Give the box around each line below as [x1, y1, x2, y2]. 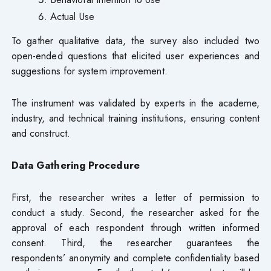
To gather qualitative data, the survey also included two [11, 33, 260, 48]
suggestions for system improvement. [11, 64, 168, 79]
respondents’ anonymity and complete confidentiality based [11, 250, 260, 266]
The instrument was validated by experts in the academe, [11, 96, 260, 111]
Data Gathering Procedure [11, 158, 140, 173]
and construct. [11, 126, 70, 141]
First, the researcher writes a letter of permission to [11, 190, 260, 205]
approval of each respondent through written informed [11, 220, 260, 235]
